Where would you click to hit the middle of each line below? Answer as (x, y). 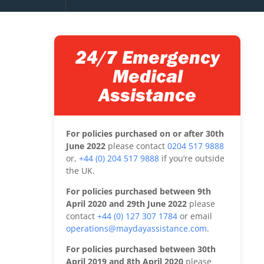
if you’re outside (192, 158)
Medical (147, 75)
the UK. (80, 170)
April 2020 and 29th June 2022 (128, 204)
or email (195, 216)
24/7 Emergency (147, 56)
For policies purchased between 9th (138, 192)
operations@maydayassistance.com (136, 229)
